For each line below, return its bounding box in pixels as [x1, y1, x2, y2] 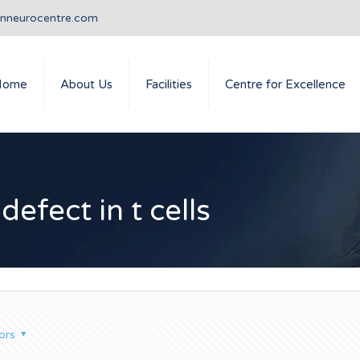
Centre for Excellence [225, 77, 346, 92]
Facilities [145, 77, 192, 92]
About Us [60, 77, 112, 92]
